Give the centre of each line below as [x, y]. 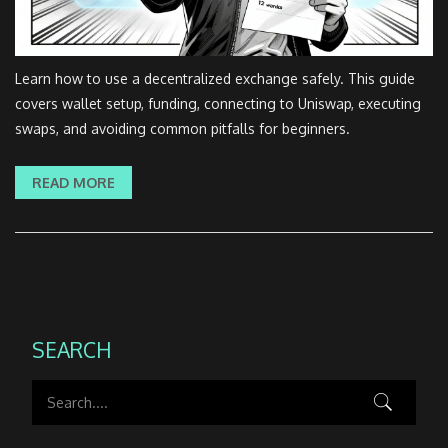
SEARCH [71, 350]
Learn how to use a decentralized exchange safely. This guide [215, 79]
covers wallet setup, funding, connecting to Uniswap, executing [218, 104]
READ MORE [73, 183]
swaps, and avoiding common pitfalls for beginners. [182, 129]
